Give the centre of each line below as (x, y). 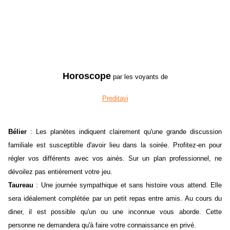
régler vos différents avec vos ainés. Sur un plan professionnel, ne (115, 159)
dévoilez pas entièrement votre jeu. (69, 172)
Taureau (21, 185)
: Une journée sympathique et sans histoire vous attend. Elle (128, 185)
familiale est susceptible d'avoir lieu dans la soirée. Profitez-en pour (115, 145)
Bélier (17, 132)
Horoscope (87, 76)
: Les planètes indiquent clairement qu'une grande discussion (124, 132)
